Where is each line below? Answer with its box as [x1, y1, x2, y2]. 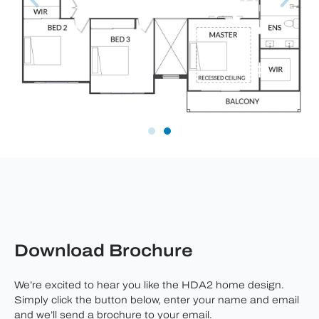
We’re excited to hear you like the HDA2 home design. [14, 281, 284, 292]
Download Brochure [14, 244, 193, 261]
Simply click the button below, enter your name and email [14, 296, 299, 307]
